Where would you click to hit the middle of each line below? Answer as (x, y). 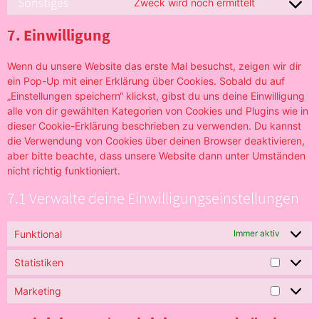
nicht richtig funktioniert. (64, 170)
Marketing (38, 291)
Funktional (38, 234)
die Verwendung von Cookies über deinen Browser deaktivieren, (156, 140)
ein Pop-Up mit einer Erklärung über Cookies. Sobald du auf (146, 80)
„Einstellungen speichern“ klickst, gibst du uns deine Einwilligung (156, 95)
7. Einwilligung (59, 35)
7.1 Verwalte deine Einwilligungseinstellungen (153, 198)
